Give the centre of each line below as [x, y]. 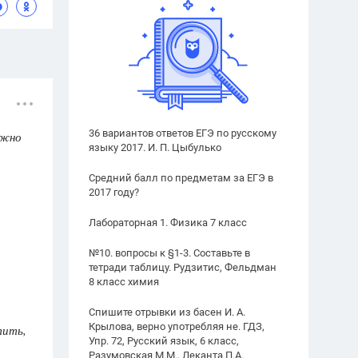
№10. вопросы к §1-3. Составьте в [169, 253]
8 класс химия [124, 282]
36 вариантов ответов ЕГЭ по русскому [183, 133]
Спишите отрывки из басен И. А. [167, 312]
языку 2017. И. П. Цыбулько [155, 147]
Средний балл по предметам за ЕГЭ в [181, 178]
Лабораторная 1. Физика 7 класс [168, 223]
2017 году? [114, 192]
